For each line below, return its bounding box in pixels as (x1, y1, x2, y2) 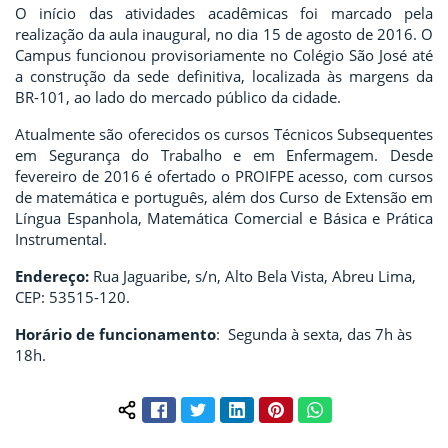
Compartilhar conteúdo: (125, 408, 290, 429)
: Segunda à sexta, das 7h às (216, 323, 412, 344)
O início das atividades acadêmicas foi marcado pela (15, 2, 433, 23)
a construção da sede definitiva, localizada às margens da (15, 65, 433, 86)
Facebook (165, 397, 228, 417)
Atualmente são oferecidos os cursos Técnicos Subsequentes (15, 123, 433, 144)
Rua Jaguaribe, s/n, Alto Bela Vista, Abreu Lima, (89, 265, 416, 286)
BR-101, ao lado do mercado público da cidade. (15, 86, 341, 107)
